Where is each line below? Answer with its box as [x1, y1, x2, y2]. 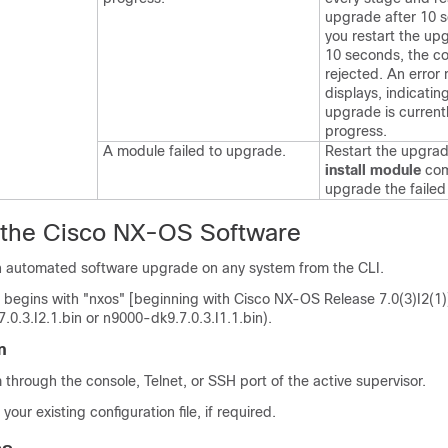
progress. [325, 123, 387, 139]
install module [325, 162, 421, 178]
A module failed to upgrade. [103, 143, 286, 159]
